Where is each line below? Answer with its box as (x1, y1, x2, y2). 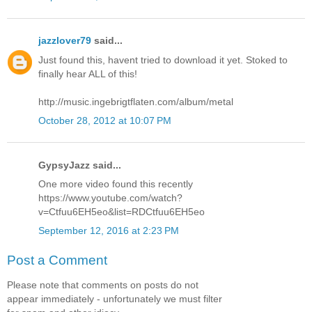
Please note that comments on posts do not (7, 279, 198, 291)
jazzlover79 (38, 35, 91, 47)
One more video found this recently (38, 178, 193, 190)
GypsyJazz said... (38, 159, 121, 171)
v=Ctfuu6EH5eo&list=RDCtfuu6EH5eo (38, 206, 205, 218)
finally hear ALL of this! (38, 68, 137, 79)
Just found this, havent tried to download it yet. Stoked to (38, 54, 288, 65)
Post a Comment (7, 252, 107, 267)
